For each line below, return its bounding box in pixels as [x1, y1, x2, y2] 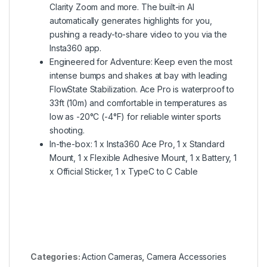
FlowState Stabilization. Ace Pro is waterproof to [49, 84, 235, 95]
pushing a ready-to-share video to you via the [49, 29, 227, 40]
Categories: [30, 252, 82, 262]
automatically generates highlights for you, [49, 15, 212, 26]
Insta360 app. [49, 43, 102, 54]
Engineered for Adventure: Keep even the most [49, 57, 232, 67]
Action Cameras [82, 252, 142, 262]
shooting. [49, 125, 85, 136]
